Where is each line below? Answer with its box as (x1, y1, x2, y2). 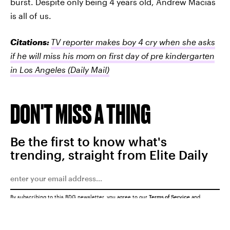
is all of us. (10, 11, 51, 21)
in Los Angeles (10, 65, 66, 74)
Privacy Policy (10, 199, 46, 205)
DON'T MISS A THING (10, 99, 151, 129)
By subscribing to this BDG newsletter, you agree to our (10, 194, 149, 200)
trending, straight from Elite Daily (10, 147, 208, 162)
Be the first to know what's (10, 134, 167, 149)
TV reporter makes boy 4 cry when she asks (51, 37, 215, 47)
